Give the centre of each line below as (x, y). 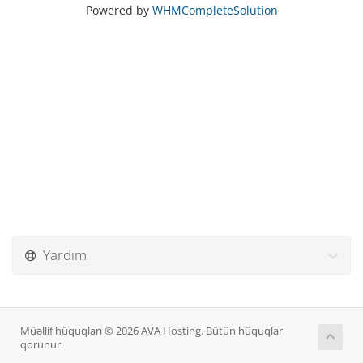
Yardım (62, 255)
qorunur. (42, 345)
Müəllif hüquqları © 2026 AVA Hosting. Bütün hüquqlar (152, 331)
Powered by (119, 10)
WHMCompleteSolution (215, 10)
